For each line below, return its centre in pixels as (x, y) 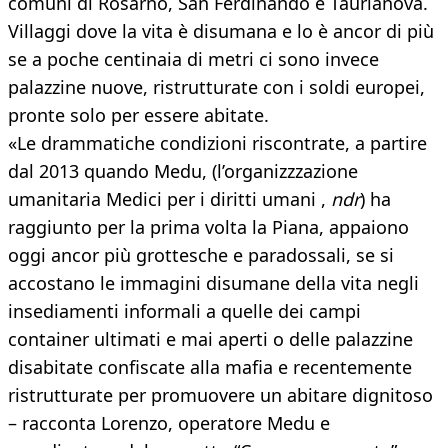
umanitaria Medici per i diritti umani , (169, 199)
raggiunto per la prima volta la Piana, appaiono (208, 227)
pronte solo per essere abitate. (138, 115)
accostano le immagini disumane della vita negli (213, 283)
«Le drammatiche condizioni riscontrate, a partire (217, 143)
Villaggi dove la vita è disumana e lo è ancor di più (221, 31)
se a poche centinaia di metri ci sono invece (193, 59)
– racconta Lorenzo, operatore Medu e (169, 423)
